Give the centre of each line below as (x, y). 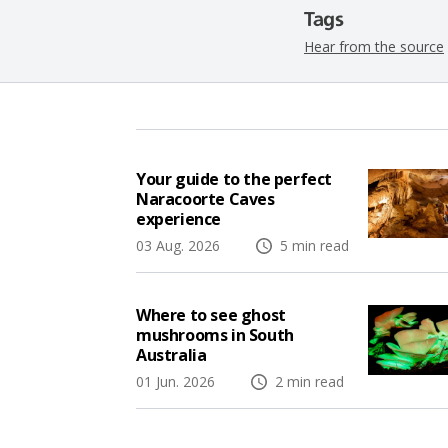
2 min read (307, 382)
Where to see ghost (211, 315)
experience (178, 218)
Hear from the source (374, 46)
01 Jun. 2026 (177, 382)
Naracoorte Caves (205, 198)
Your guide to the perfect (234, 178)
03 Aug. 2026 (180, 245)
